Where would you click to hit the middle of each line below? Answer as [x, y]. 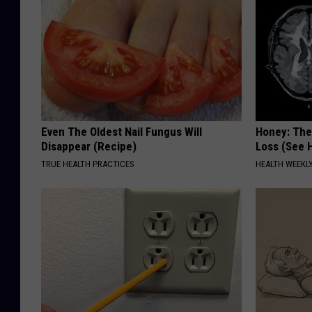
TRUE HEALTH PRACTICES [88, 164]
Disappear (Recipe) [89, 146]
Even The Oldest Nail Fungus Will [122, 131]
